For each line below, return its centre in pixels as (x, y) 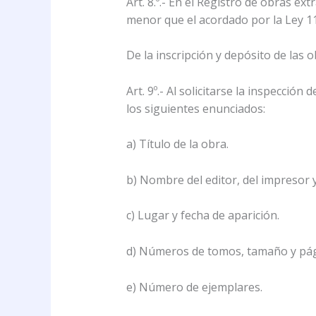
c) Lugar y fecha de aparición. (202, 215)
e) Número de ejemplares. (194, 287)
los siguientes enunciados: (195, 108)
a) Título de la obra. (177, 144)
